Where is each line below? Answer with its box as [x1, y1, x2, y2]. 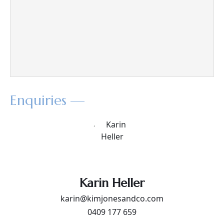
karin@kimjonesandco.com [60, 193, 163, 204]
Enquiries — [10, 91, 84, 109]
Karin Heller [79, 175, 144, 191]
